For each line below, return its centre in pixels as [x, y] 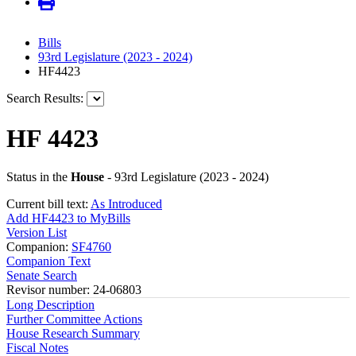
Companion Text [48, 261]
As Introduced [126, 204]
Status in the [39, 177]
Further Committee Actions [74, 319]
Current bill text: [48, 204]
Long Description [50, 305]
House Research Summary [73, 334]
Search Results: [45, 99]
